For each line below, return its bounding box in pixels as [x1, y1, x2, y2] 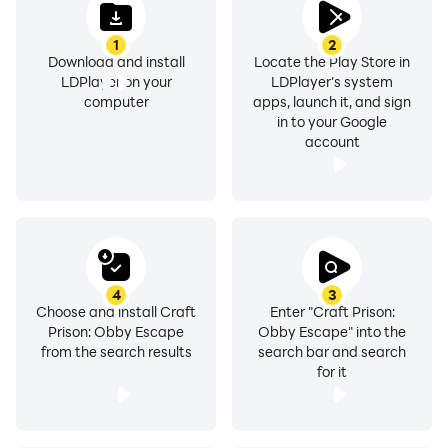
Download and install [47, 52, 185, 71]
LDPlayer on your [60, 72, 172, 91]
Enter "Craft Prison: [269, 302, 395, 321]
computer [83, 92, 149, 111]
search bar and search [258, 342, 406, 361]
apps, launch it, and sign [253, 92, 411, 111]
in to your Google [277, 112, 387, 131]
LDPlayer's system [271, 72, 393, 91]
